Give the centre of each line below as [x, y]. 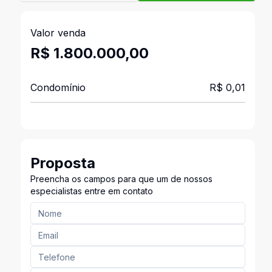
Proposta [63, 163]
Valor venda [58, 33]
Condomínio [58, 87]
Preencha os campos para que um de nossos [121, 179]
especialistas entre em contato [91, 191]
